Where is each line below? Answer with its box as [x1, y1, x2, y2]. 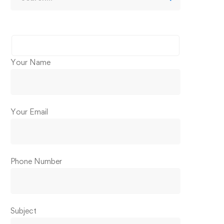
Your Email [10, 107, 48, 116]
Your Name [10, 57, 50, 67]
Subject [10, 206, 36, 215]
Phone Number [10, 156, 62, 166]
